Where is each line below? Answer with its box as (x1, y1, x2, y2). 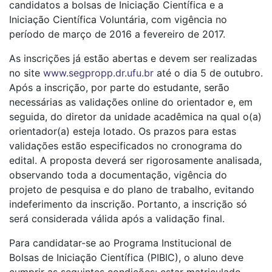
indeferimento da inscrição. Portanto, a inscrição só (9, 198, 247, 211)
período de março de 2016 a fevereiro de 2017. (9, 28, 225, 41)
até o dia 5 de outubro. (154, 67, 263, 80)
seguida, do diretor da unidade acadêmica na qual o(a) (9, 110, 262, 123)
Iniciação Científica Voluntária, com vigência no (9, 13, 227, 26)
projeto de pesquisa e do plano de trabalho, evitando (9, 183, 254, 196)
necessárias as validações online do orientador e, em (9, 96, 253, 109)
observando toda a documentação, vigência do (9, 169, 227, 182)
